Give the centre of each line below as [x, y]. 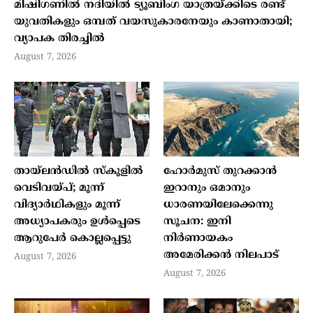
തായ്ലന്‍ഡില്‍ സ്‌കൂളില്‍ [79, 171]
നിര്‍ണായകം [198, 238]
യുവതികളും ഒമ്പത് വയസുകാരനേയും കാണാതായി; [153, 22]
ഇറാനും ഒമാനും [207, 188]
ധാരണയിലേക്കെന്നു [218, 205]
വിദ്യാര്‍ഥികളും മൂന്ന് [67, 205]
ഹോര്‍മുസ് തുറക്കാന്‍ [220, 171]
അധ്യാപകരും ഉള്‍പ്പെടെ [77, 221]
